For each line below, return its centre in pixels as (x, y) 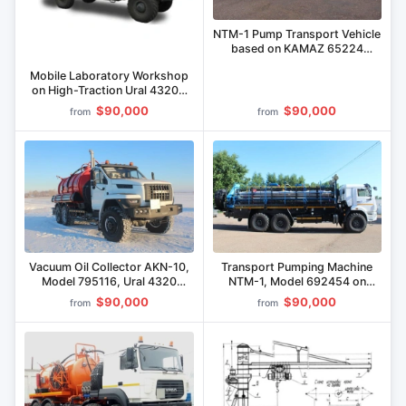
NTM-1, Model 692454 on (297, 282)
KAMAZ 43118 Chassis (297, 296)
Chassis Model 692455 (297, 63)
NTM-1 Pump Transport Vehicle (297, 34)
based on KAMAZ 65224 (297, 48)
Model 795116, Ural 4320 (109, 282)
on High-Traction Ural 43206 (109, 90)
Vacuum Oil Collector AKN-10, (109, 267)
